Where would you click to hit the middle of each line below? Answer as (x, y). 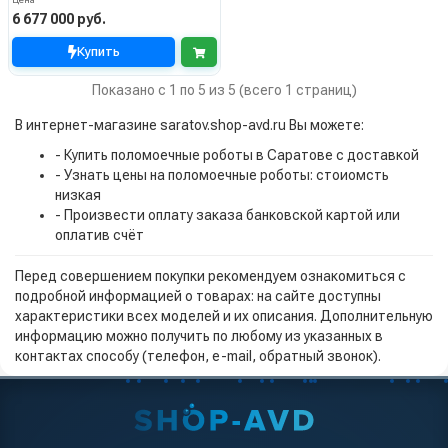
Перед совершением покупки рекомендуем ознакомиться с (210, 276)
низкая (78, 195)
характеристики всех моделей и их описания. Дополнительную (224, 316)
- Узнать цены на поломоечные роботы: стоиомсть (222, 175)
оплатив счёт (99, 235)
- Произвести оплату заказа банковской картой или (227, 215)
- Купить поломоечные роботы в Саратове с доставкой (237, 155)
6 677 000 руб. (59, 19)
